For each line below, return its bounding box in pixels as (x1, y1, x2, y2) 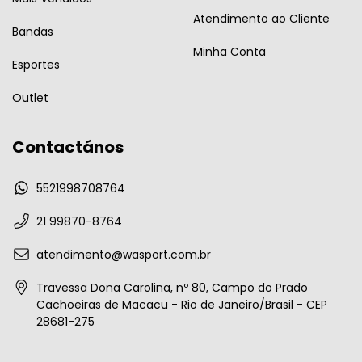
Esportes (12, 56, 60, 73)
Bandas (12, 23, 53, 40)
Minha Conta (193, 44, 266, 61)
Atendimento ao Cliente (193, 11, 330, 27)
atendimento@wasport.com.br (36, 246, 211, 263)
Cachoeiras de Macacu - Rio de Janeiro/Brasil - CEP (36, 297, 327, 314)
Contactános (12, 135, 124, 158)
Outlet (12, 89, 48, 106)
